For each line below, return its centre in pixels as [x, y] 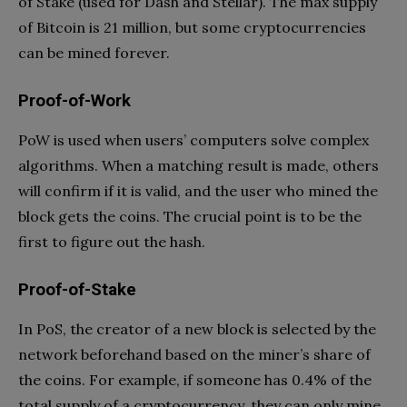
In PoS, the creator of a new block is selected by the [197, 329]
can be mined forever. [94, 53]
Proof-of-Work [74, 101]
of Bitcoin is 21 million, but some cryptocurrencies [192, 28]
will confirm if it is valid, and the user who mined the [198, 191]
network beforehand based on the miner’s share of [194, 355]
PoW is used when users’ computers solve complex [194, 140]
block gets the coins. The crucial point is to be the [190, 217]
